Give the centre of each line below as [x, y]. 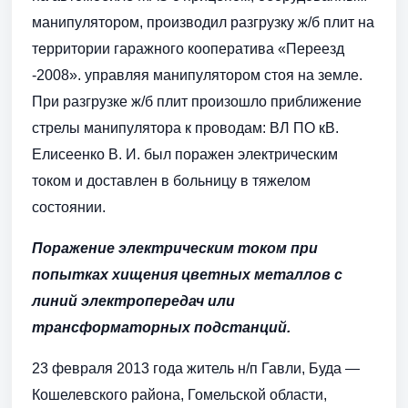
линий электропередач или [133, 301]
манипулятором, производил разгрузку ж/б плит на [203, 23]
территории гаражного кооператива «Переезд [188, 49]
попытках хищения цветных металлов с [187, 275]
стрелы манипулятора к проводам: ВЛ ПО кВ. [185, 128]
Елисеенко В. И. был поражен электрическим [185, 155]
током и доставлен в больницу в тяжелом [171, 181]
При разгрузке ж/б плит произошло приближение [197, 102]
